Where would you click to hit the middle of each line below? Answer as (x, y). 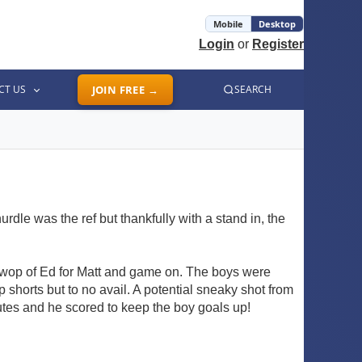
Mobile (228, 24)
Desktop (277, 24)
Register (278, 44)
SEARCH (253, 89)
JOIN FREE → (125, 90)
